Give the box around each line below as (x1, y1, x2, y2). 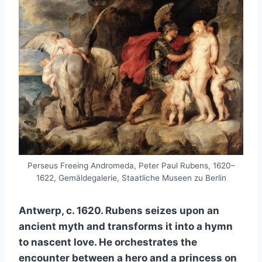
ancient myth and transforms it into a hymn (19, 220, 233, 233)
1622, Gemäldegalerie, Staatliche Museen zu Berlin (36, 173, 226, 183)
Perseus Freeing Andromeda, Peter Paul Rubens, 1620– (27, 161, 235, 171)
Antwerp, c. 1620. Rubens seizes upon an (19, 205, 219, 217)
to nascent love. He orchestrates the (19, 236, 197, 249)
